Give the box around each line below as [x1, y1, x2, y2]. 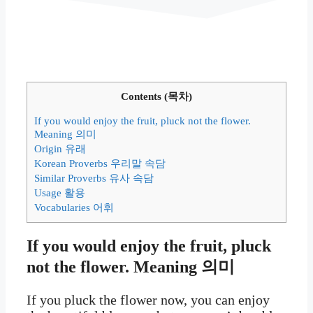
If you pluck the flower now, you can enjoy [27, 291, 270, 307]
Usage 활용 [34, 187, 85, 199]
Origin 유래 [34, 143, 86, 155]
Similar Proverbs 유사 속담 [34, 172, 154, 184]
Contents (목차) [121, 89, 192, 102]
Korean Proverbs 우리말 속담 [34, 157, 166, 170]
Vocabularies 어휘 [34, 201, 114, 214]
